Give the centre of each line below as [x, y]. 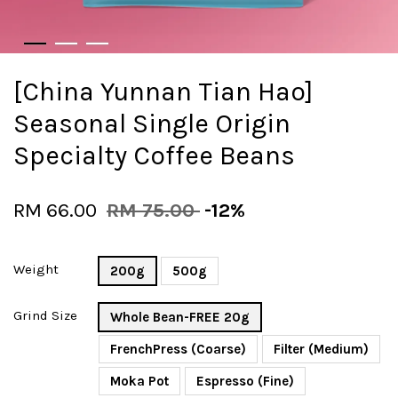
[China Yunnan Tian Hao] [163, 92]
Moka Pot [139, 382]
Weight [36, 270]
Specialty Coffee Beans [154, 156]
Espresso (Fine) [245, 382]
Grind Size [45, 316]
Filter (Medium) [321, 350]
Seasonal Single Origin [152, 124]
